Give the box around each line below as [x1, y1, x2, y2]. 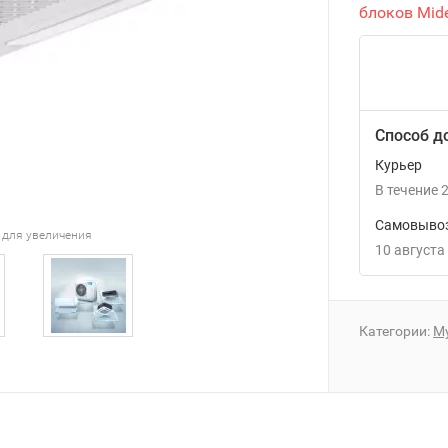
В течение [375, 182, 438, 198]
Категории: [359, 323, 433, 339]
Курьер [375, 157, 422, 173]
